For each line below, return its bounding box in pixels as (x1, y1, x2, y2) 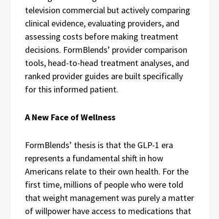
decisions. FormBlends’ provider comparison (25, 44, 187, 55)
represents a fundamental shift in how (25, 153, 163, 164)
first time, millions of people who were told (25, 179, 183, 190)
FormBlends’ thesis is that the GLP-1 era (25, 139, 173, 151)
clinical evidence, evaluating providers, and (25, 18, 179, 29)
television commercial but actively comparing (25, 4, 190, 16)
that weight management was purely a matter (25, 192, 194, 203)
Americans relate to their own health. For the (25, 166, 189, 177)
